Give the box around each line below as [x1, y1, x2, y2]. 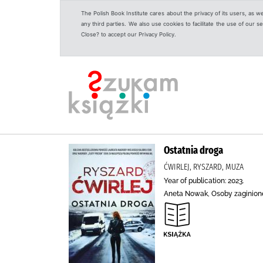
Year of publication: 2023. [164, 177, 244, 185]
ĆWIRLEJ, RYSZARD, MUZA [164, 161, 244, 172]
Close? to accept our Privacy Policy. [81, 31, 176, 38]
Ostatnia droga [164, 144, 223, 157]
